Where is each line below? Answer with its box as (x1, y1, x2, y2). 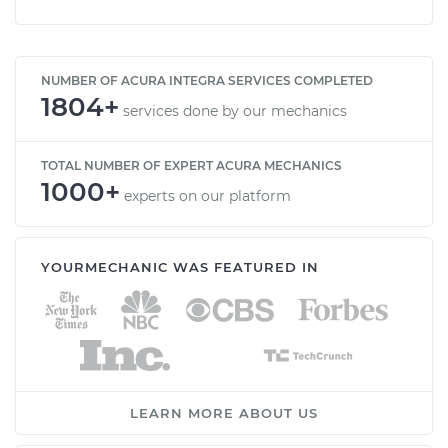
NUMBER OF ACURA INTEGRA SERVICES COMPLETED (41, 72, 373, 88)
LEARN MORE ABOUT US (130, 404, 318, 421)
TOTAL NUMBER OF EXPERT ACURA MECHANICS (41, 157, 342, 173)
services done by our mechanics (123, 101, 347, 120)
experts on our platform (124, 186, 291, 205)
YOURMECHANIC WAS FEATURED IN (41, 258, 319, 275)
